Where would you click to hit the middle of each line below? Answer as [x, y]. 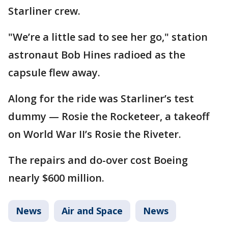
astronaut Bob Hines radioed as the [97, 55]
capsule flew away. [54, 73]
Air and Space [92, 211]
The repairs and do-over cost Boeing [98, 160]
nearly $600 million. [56, 178]
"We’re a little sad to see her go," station [108, 37]
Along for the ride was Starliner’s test [101, 99]
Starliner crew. [44, 11]
